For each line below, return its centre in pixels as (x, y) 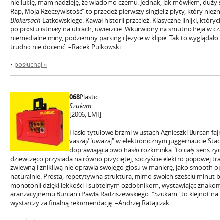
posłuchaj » (30, 64)
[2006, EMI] (85, 114)
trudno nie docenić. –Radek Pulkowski (66, 47)
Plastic (89, 97)
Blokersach (26, 20)
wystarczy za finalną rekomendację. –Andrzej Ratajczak (90, 203)
